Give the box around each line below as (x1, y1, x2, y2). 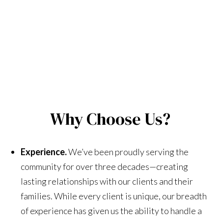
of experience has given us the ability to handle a (21, 205, 202, 216)
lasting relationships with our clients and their (21, 175, 193, 187)
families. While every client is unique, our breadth (21, 190, 207, 201)
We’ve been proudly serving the (68, 146, 189, 157)
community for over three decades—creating (21, 161, 189, 172)
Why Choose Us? (50, 107, 170, 130)
